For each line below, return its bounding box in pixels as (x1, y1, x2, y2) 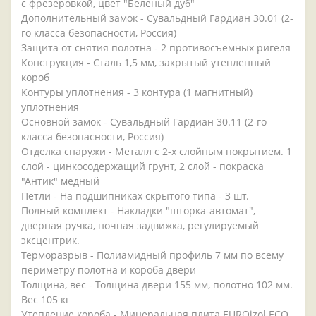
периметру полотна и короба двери (21, 263, 196, 277)
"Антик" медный (21, 174, 99, 188)
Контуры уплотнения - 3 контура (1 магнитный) (21, 85, 253, 99)
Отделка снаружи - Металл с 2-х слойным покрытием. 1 (21, 145, 292, 159)
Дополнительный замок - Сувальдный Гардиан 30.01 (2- (21, 11, 293, 25)
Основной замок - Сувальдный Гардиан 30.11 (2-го (21, 115, 267, 129)
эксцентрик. (21, 233, 80, 248)
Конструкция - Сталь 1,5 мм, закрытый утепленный (21, 56, 271, 70)
